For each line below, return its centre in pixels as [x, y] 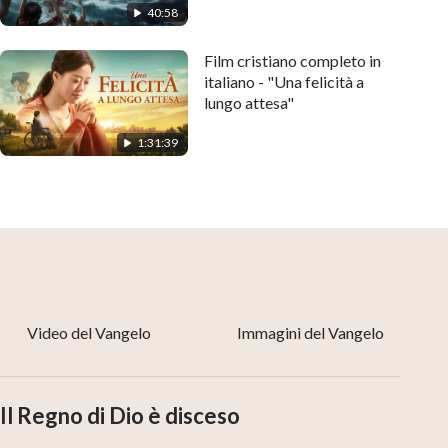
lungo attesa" [249, 103]
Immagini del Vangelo [310, 332]
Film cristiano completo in [292, 61]
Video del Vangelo [88, 332]
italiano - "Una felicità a [235, 82]
